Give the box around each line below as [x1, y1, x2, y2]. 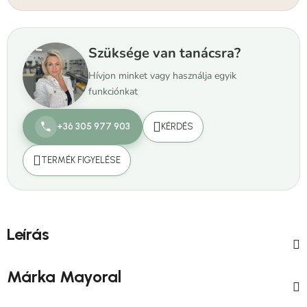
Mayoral [56, 267, 121, 287]
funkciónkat [88, 85, 138, 99]
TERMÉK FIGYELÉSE [41, 155, 121, 166]
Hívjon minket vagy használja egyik [88, 69, 236, 83]
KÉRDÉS [161, 121, 193, 132]
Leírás [7, 224, 49, 245]
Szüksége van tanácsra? [88, 44, 241, 63]
